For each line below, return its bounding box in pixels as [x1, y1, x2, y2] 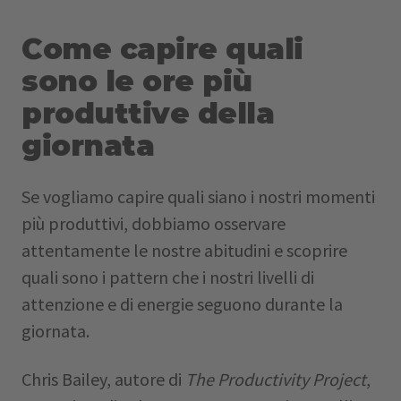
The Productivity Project [185, 368, 366, 390]
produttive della [21, 96, 275, 131]
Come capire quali [21, 31, 303, 66]
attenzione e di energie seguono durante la [21, 293, 343, 315]
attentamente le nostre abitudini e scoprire [21, 239, 347, 261]
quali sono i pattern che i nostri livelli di [21, 266, 314, 288]
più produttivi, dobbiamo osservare [21, 212, 286, 235]
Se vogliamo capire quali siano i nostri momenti [21, 185, 375, 208]
